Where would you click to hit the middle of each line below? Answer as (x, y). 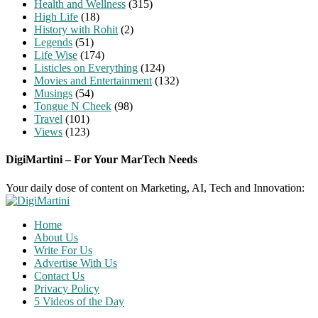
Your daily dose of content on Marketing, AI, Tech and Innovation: (155, 187)
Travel (48, 119)
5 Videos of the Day (79, 301)
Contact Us (59, 275)
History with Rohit (76, 29)
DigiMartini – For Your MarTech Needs (102, 160)
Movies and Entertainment (93, 80)
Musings (53, 93)
